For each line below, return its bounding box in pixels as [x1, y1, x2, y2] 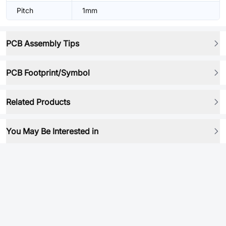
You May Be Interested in [6, 126, 98, 136]
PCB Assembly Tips [6, 38, 79, 48]
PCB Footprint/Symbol [6, 68, 90, 78]
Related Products [6, 97, 70, 107]
